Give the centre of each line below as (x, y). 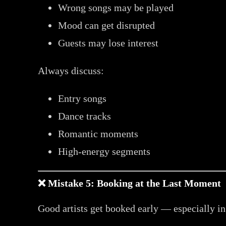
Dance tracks (85, 116)
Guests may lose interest (108, 43)
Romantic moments (98, 133)
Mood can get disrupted (107, 25)
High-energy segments (104, 151)
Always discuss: (71, 70)
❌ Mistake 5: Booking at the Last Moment (130, 183)
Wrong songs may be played (116, 7)
